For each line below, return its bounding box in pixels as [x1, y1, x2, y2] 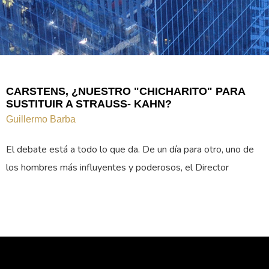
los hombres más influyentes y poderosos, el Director [6, 161, 229, 175]
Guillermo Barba [6, 114, 76, 125]
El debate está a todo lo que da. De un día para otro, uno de [6, 143, 254, 157]
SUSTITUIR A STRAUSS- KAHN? [6, 98, 172, 110]
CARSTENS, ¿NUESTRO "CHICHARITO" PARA [6, 85, 245, 98]
